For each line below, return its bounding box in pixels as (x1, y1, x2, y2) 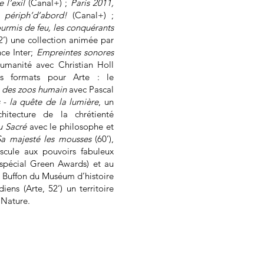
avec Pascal (66, 84, 114, 95)
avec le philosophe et (26, 121, 114, 132)
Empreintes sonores (36, 47, 114, 58)
